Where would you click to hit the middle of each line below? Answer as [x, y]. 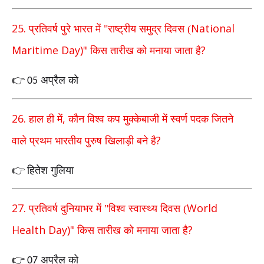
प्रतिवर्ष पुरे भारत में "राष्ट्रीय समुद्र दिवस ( [110, 29]
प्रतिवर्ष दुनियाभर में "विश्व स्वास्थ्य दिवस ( [108, 209]
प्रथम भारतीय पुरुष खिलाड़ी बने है [93, 141]
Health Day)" [44, 230]
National [213, 29]
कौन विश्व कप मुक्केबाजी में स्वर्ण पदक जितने [151, 119]
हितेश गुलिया [50, 170]
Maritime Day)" [51, 50]
